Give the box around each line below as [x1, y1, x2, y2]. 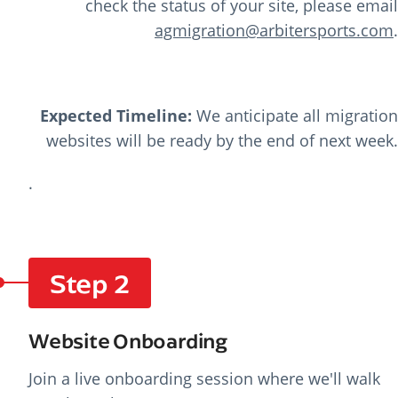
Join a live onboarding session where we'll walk [28, 367, 380, 389]
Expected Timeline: [40, 104, 192, 126]
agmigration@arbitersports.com [155, 19, 394, 41]
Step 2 [50, 265, 131, 300]
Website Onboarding [28, 326, 227, 354]
